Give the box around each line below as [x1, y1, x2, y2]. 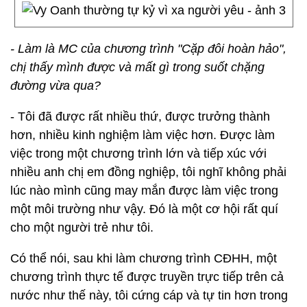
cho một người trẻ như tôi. [10, 221, 153, 234]
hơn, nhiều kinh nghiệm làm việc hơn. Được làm [10, 128, 275, 142]
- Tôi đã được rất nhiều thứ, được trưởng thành [10, 110, 270, 123]
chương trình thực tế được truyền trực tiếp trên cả [10, 270, 284, 284]
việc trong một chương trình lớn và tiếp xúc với [10, 147, 267, 160]
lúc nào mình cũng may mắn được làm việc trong [10, 184, 278, 197]
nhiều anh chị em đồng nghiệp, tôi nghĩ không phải [10, 165, 286, 179]
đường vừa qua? [10, 79, 101, 93]
